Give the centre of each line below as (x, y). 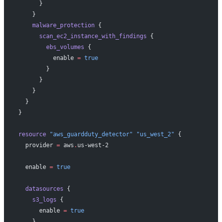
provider (35, 145)
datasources (41, 189)
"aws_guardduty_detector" (89, 134)
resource (32, 134)
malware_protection (56, 25)
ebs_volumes (51, 47)
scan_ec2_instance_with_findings (82, 36)
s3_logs (37, 199)
